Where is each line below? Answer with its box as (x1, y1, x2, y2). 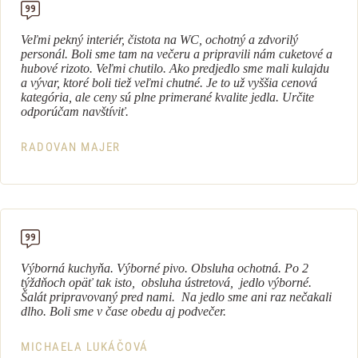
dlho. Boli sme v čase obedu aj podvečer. (21, 304, 229, 318)
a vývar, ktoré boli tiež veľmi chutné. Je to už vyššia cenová (21, 76, 317, 89)
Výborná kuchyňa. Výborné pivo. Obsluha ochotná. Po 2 (21, 261, 308, 275)
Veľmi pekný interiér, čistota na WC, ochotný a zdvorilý (21, 33, 298, 46)
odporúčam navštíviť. (21, 105, 129, 118)
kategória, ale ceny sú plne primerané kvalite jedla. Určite (21, 90, 314, 104)
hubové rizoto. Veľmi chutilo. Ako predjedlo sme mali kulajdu (21, 62, 329, 75)
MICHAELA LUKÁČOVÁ (21, 340, 149, 354)
